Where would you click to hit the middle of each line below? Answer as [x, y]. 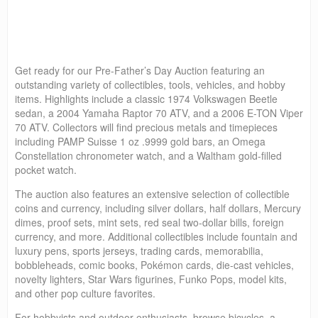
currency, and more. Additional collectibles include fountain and [156, 236]
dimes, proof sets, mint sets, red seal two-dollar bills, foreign [149, 222]
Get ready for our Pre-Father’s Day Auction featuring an [140, 70]
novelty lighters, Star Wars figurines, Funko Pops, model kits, [151, 279]
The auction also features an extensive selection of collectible [152, 193]
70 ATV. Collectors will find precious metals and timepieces [146, 127]
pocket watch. [46, 169]
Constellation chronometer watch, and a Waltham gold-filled [148, 155]
